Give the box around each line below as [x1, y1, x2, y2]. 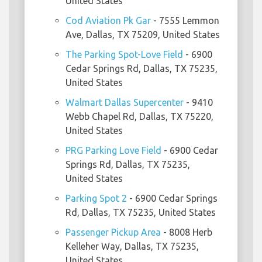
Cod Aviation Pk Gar [65, 15, 151, 26]
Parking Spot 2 [65, 192, 127, 204]
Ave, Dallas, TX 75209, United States [65, 29, 220, 40]
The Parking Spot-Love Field [65, 49, 183, 60]
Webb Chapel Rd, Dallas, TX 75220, [65, 111, 213, 122]
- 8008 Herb [161, 226, 212, 237]
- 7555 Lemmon [151, 15, 219, 26]
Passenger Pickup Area [65, 226, 161, 237]
